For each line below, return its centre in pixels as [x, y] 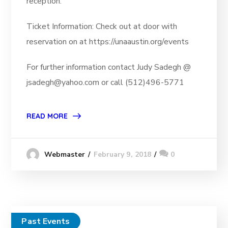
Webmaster [65, 155]
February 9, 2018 [122, 155]
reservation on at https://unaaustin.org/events [108, 42]
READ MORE [47, 116]
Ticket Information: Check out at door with [102, 27]
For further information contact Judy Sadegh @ [109, 67]
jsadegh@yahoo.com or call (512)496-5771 [106, 83]
